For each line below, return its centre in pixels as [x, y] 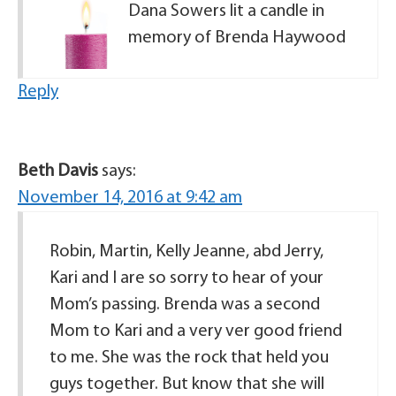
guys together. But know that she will [187, 385]
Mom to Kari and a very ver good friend [196, 331]
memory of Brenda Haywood [237, 38]
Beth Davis [58, 171]
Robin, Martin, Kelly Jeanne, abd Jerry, [187, 252]
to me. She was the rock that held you [189, 358]
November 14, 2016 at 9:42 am [130, 198]
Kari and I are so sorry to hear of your [187, 278]
